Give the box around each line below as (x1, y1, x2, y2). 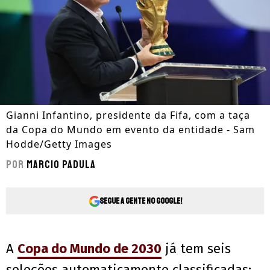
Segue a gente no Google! (99, 195, 182, 206)
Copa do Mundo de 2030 (17, 240, 162, 257)
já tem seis (162, 240, 231, 257)
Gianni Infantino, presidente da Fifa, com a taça (6, 108, 250, 122)
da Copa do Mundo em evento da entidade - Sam (6, 123, 255, 137)
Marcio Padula (27, 158, 96, 172)
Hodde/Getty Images (6, 137, 112, 151)
